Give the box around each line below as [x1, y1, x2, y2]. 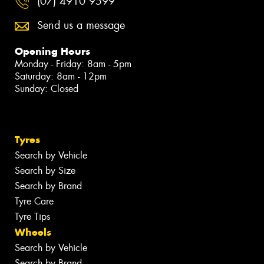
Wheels [15, 226, 51, 239]
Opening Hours [15, 45, 90, 58]
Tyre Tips [15, 210, 50, 223]
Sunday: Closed [15, 82, 78, 95]
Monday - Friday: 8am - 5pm [15, 58, 131, 71]
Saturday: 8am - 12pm [15, 70, 107, 83]
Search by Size [15, 164, 75, 177]
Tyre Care [15, 195, 54, 208]
